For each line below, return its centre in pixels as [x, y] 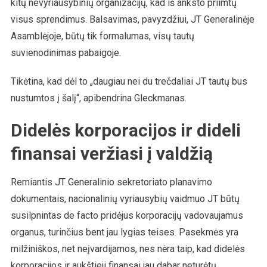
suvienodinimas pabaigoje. [66, 52]
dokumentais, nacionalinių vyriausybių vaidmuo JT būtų [125, 198]
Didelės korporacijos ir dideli [125, 130]
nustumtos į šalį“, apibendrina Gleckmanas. [98, 98]
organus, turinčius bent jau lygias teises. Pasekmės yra [124, 232]
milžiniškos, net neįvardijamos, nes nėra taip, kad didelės [128, 249]
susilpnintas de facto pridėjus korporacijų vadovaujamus [127, 215]
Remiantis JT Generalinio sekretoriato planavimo [111, 182]
